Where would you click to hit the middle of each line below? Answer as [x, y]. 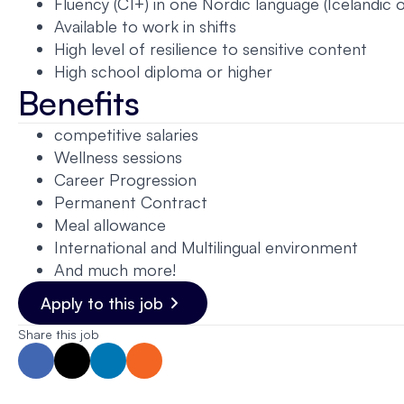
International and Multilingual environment [206, 247]
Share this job [59, 334]
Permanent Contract [131, 202]
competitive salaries [126, 134]
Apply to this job [102, 303]
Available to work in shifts [145, 26]
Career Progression [125, 179]
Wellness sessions [118, 157]
